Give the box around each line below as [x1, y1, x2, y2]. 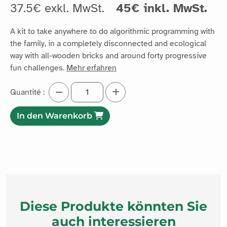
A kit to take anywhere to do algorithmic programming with [10, 26, 215, 36]
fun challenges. [10, 62, 66, 73]
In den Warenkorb [17, 110, 94, 121]
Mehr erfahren [66, 62, 117, 73]
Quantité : [10, 87, 45, 97]
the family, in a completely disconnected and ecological [10, 38, 206, 49]
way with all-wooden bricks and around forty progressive [10, 50, 207, 61]
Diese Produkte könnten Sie [20, 198, 207, 214]
